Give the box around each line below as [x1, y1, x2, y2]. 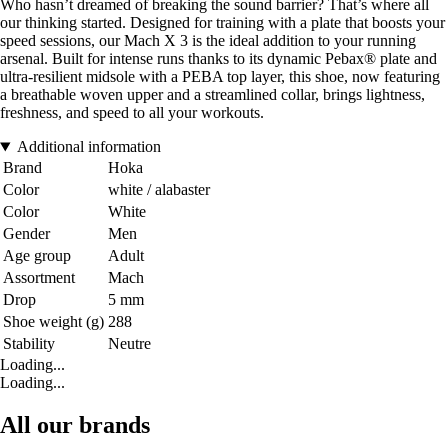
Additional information [16, 138, 161, 156]
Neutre [108, 335, 151, 353]
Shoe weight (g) [3, 313, 104, 331]
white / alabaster [108, 181, 210, 199]
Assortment [3, 269, 75, 287]
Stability [3, 335, 55, 353]
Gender [3, 225, 50, 243]
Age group [3, 247, 71, 265]
